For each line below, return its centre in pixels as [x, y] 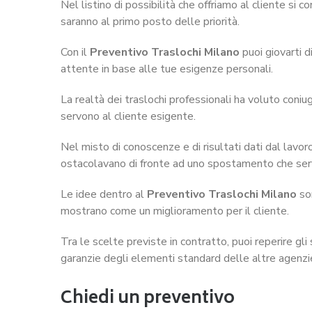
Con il [75, 52]
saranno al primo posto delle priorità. [150, 21]
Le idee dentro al [104, 194]
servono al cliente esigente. [128, 116]
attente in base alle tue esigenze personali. [167, 69]
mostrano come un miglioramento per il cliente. [175, 211]
